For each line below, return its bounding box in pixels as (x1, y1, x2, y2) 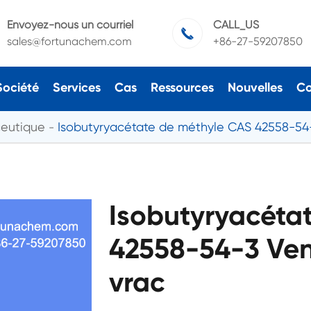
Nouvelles (227, 79, 283, 95)
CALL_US (212, 18, 259, 31)
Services (52, 79, 101, 95)
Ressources (150, 79, 214, 95)
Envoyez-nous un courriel (6, 18, 133, 31)
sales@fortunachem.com (6, 35, 132, 48)
